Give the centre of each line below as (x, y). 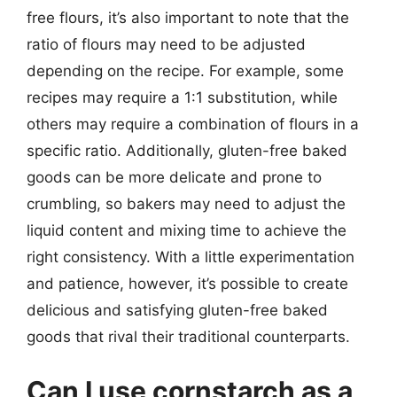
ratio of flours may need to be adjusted (166, 44)
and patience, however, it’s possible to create (187, 283)
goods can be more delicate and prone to (174, 177)
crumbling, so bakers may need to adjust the (186, 203)
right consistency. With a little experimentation (191, 257)
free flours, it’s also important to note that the (188, 17)
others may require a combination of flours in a (193, 124)
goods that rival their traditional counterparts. (188, 336)
